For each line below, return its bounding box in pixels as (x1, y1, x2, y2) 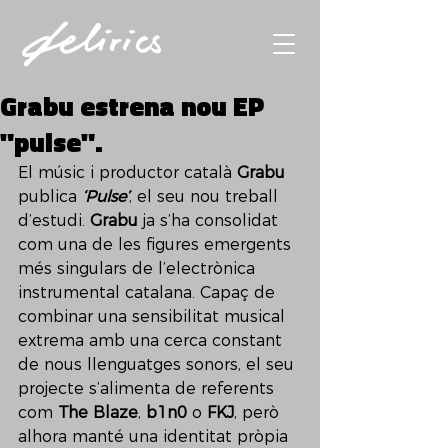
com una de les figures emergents (18, 235, 296, 254)
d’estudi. (18, 211, 90, 230)
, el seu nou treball (129, 187, 283, 206)
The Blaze (58, 403, 138, 422)
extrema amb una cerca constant (18, 331, 287, 350)
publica (18, 187, 82, 206)
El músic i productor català (18, 163, 237, 182)
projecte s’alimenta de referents (18, 379, 279, 398)
